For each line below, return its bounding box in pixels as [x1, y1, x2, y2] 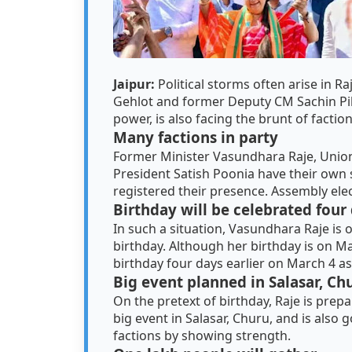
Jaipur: [113, 75, 158, 93]
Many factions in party [113, 127, 278, 147]
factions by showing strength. [113, 327, 291, 344]
